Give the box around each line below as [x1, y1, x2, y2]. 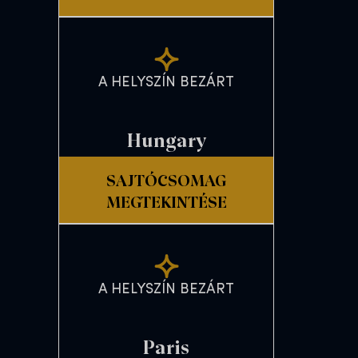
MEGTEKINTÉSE [105, 189, 227, 212]
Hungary [126, 125, 206, 153]
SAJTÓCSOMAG [106, 168, 226, 190]
